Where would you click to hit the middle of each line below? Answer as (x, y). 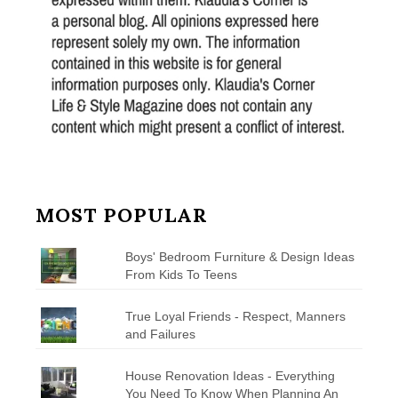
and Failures (160, 334)
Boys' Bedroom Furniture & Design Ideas (239, 256)
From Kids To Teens (181, 274)
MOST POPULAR (122, 215)
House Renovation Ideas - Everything (230, 375)
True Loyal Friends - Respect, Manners (235, 316)
